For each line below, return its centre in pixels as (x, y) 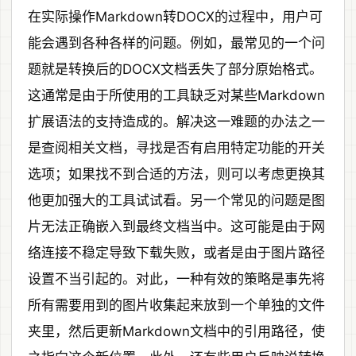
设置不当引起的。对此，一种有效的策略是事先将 (176, 279)
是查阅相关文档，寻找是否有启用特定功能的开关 (176, 147)
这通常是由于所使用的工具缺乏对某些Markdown (176, 95)
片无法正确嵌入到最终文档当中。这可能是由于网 (176, 226)
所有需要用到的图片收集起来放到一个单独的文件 (176, 305)
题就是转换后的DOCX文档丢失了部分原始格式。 (175, 69)
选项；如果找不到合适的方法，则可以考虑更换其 (176, 174)
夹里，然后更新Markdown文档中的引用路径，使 (176, 331)
